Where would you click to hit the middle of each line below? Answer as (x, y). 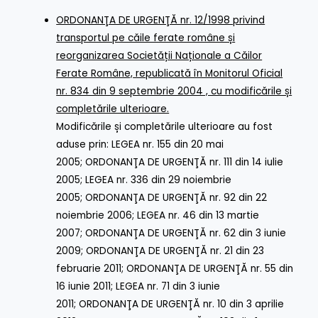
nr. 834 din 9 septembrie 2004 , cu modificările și (174, 91)
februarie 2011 (89, 268)
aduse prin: (84, 144)
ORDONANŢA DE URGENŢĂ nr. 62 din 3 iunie (186, 233)
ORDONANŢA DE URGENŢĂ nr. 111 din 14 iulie (185, 162)
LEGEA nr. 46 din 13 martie (198, 215)
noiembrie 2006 (94, 215)
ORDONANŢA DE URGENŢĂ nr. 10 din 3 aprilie (182, 304)
